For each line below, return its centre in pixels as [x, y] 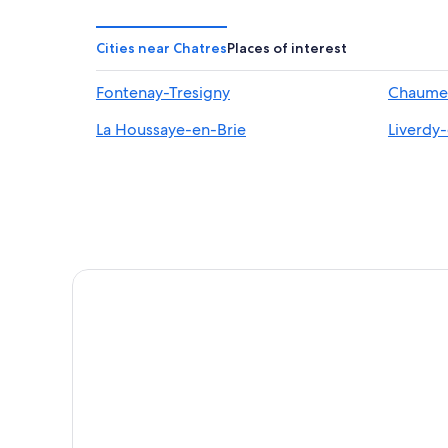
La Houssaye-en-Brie [171, 129]
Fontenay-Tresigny [163, 92]
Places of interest [287, 47]
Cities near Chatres [161, 47]
